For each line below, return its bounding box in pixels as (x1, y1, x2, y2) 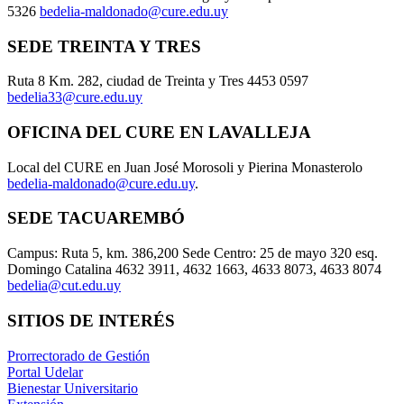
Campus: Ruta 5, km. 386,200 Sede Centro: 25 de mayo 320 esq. (7, 245, 378, 262)
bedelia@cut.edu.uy (7, 278, 121, 294)
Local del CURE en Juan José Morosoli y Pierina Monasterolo (7, 159, 363, 175)
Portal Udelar (7, 363, 83, 380)
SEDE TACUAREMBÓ (7, 208, 185, 228)
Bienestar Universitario (7, 380, 138, 396)
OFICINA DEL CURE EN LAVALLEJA (7, 122, 311, 142)
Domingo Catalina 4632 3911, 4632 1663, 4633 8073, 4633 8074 (7, 262, 381, 278)
